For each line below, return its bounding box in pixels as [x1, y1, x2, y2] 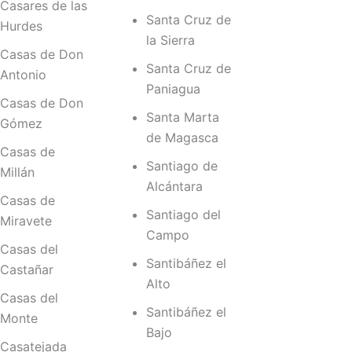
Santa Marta [145, 109, 219, 126]
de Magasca [145, 130, 218, 146]
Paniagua [145, 81, 200, 97]
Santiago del [145, 207, 221, 223]
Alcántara [145, 178, 203, 195]
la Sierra [145, 32, 195, 49]
